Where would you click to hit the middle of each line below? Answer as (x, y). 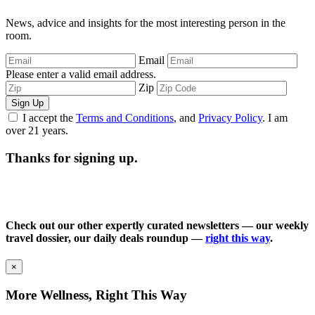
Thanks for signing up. (72, 157)
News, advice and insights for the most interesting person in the (146, 22)
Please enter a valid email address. (81, 74)
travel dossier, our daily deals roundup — (105, 238)
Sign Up (27, 103)
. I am (275, 117)
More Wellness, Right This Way (96, 295)
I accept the (49, 117)
